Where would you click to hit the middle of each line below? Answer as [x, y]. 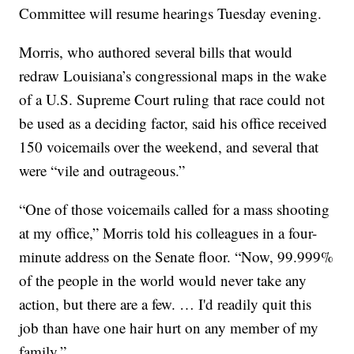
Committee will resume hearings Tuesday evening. [171, 13]
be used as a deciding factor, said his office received [173, 123]
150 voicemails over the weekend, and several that [169, 147]
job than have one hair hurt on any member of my [169, 328]
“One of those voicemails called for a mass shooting [175, 209]
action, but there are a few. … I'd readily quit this [166, 304]
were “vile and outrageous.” [102, 171]
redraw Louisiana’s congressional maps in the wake [173, 76]
